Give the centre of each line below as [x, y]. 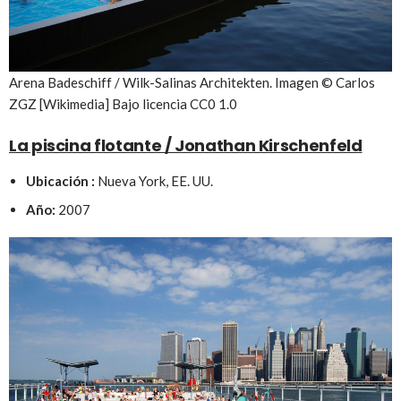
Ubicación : [60, 181]
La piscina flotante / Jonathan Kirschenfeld [186, 146]
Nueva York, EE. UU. [154, 181]
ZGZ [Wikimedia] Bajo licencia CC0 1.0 [123, 104]
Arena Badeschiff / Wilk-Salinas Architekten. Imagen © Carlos [192, 83]
